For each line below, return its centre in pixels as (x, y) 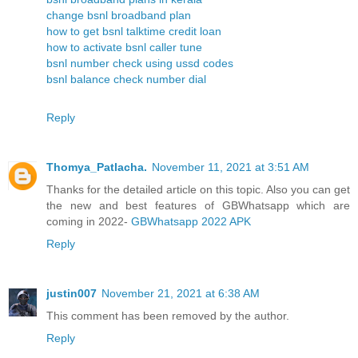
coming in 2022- (89, 222)
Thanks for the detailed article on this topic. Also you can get (198, 190)
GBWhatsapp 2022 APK (191, 222)
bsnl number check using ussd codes (140, 64)
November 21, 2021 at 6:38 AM (181, 294)
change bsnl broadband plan (119, 16)
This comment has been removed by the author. (168, 316)
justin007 (72, 294)
